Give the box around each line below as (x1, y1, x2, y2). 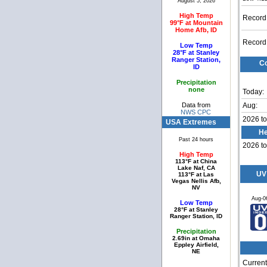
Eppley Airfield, (173, 241, 219, 249)
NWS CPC (181, 108, 212, 116)
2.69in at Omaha (172, 235, 220, 242)
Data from (182, 101, 210, 108)
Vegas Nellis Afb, (171, 178, 221, 185)
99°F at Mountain (169, 18, 223, 26)
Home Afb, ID (175, 26, 217, 33)
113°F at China (175, 158, 217, 165)
